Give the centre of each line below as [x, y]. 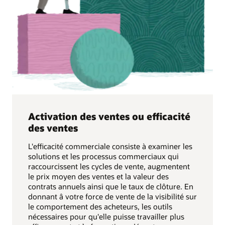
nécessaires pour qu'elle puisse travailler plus [106, 216]
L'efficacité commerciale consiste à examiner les [110, 146]
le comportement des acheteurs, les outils [100, 206]
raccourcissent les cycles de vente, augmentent [109, 166]
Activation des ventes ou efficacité [109, 117]
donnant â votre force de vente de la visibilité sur [113, 196]
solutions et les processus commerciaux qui [103, 156]
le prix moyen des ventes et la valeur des [98, 176]
